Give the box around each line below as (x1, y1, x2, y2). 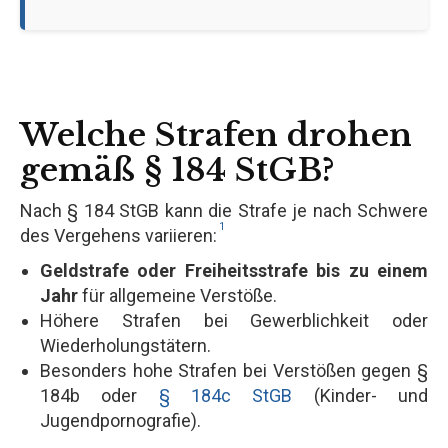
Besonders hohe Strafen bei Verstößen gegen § (40, 359, 428, 381)
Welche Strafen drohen (20, 114, 412, 155)
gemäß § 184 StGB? (20, 149, 335, 190)
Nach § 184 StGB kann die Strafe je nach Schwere (20, 199, 428, 221)
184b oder (40, 384, 159, 406)
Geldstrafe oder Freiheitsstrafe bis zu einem (40, 259, 428, 281)
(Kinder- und (292, 384, 429, 406)
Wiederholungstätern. (40, 334, 211, 356)
